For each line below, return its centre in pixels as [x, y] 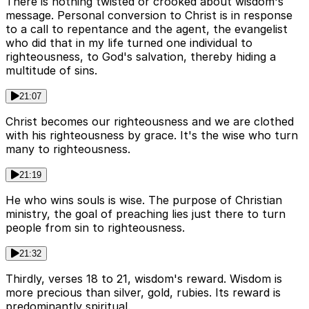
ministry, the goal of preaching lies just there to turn [146, 213]
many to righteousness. [68, 149]
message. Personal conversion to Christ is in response [149, 15]
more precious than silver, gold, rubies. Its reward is [143, 292]
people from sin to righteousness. [95, 227]
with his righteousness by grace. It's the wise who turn [152, 135]
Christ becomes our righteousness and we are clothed [150, 121]
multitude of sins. [51, 70]
